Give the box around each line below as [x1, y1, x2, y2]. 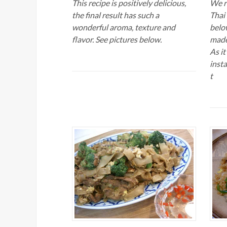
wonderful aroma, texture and [72, 22, 175, 32]
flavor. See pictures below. [72, 34, 162, 44]
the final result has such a [72, 10, 159, 20]
